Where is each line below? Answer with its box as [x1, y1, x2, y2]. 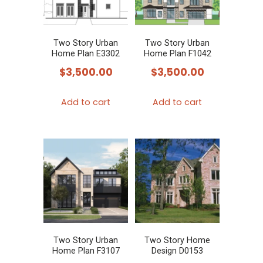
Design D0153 [151, 246, 203, 257]
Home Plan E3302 [52, 48, 120, 59]
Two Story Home [144, 235, 210, 246]
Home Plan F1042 [143, 48, 211, 59]
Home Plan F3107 [52, 246, 120, 257]
